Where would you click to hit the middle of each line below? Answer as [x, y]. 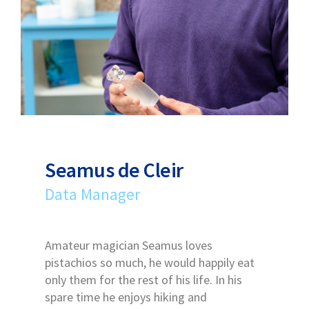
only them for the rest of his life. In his [143, 280]
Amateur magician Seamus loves [129, 245]
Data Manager [92, 194]
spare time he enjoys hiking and [126, 297]
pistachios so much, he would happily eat [150, 262]
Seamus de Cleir [114, 170]
